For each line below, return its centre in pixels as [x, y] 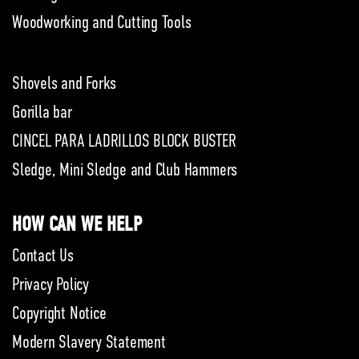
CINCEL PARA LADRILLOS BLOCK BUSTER [124, 141]
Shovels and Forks [65, 83]
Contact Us [43, 255]
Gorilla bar [42, 112]
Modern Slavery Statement [89, 342]
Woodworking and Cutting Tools [102, 22]
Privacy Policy [50, 284]
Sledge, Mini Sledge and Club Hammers [125, 169]
